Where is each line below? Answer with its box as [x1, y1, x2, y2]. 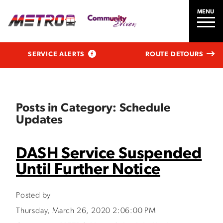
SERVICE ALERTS [28, 51, 85, 58]
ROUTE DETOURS [145, 51, 204, 58]
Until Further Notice [16, 162, 160, 178]
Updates [16, 114, 63, 126]
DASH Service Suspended [16, 146, 202, 162]
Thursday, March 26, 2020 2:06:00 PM [16, 207, 156, 215]
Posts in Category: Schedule [16, 103, 171, 114]
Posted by [16, 192, 51, 200]
